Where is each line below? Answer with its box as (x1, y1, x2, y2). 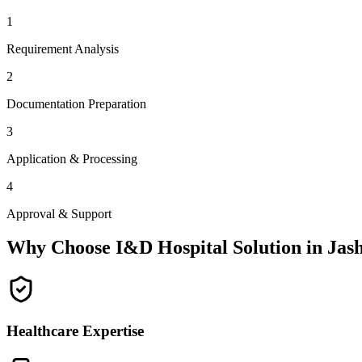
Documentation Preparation (6, 96, 146, 111)
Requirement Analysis (6, 41, 119, 56)
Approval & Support (6, 206, 112, 221)
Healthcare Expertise (6, 322, 144, 340)
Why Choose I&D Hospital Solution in (6, 237, 327, 259)
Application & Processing (6, 151, 137, 166)
